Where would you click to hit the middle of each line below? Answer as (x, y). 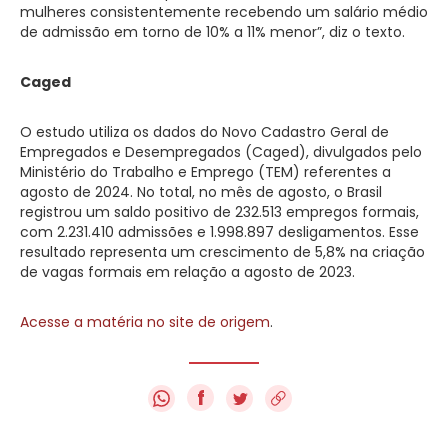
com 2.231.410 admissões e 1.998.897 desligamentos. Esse (219, 231)
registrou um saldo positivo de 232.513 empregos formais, (219, 211)
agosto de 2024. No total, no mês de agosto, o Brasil (201, 191)
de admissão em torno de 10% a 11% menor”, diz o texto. (212, 31)
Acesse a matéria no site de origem (145, 321)
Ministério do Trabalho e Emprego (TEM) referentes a (205, 171)
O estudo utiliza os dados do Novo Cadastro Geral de (204, 131)
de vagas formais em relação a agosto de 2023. (187, 271)
